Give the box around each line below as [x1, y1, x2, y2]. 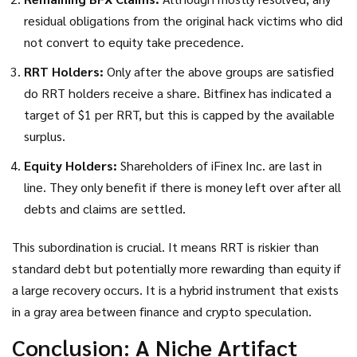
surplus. [24, 127, 65, 145]
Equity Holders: [24, 157, 117, 175]
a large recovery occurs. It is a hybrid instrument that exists [12, 281, 339, 299]
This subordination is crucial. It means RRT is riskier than [12, 238, 319, 256]
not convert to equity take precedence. [24, 33, 244, 51]
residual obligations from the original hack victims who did [24, 12, 343, 29]
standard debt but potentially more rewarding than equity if [12, 260, 341, 277]
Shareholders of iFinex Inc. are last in [117, 157, 322, 175]
